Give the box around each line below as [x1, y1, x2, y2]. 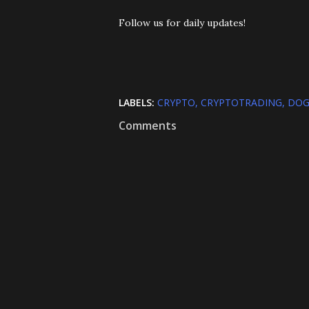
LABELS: [119, 96, 154, 109]
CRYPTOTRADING [201, 96, 282, 109]
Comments [119, 118, 177, 133]
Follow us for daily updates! [119, 17, 246, 29]
